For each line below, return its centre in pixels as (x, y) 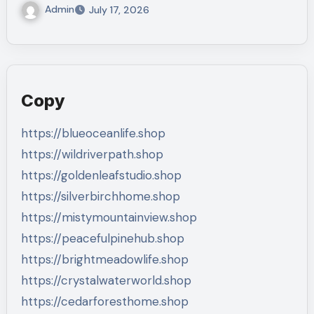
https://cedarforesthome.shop (104, 301)
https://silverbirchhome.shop (100, 196)
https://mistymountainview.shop (109, 217)
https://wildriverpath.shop (92, 154)
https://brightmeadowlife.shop (104, 259)
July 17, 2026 (119, 9)
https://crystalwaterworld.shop (106, 280)
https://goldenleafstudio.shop (101, 175)
